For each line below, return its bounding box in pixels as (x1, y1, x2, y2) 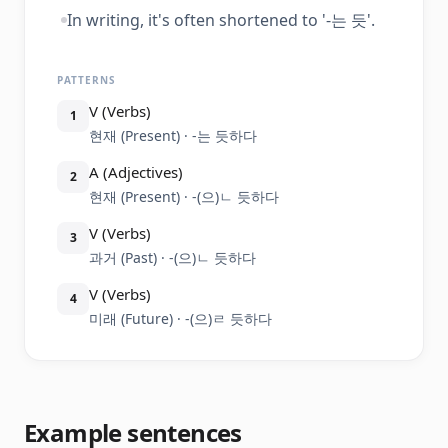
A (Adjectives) (89, 162, 183, 182)
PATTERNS (57, 73, 116, 87)
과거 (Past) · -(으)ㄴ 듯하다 (89, 248, 256, 267)
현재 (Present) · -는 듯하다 (89, 126, 257, 145)
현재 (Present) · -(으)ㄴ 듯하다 (89, 187, 279, 206)
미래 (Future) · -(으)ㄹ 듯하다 (89, 309, 272, 328)
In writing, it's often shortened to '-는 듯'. (67, 9, 375, 31)
